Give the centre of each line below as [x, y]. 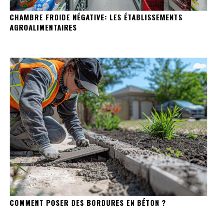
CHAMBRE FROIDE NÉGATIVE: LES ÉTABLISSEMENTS [96, 17]
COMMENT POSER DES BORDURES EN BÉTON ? [88, 202]
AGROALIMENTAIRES [43, 27]
